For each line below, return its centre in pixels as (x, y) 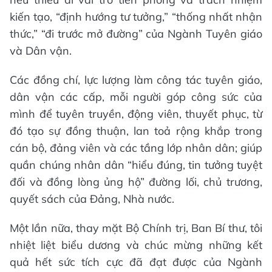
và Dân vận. (41, 50)
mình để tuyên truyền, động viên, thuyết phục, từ (136, 114)
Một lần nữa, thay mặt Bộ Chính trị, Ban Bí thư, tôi (136, 228)
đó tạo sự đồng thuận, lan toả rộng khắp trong (136, 131)
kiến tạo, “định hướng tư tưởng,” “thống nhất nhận (136, 16)
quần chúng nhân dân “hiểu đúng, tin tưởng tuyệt (136, 165)
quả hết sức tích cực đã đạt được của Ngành (136, 262)
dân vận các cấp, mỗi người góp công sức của (136, 97)
